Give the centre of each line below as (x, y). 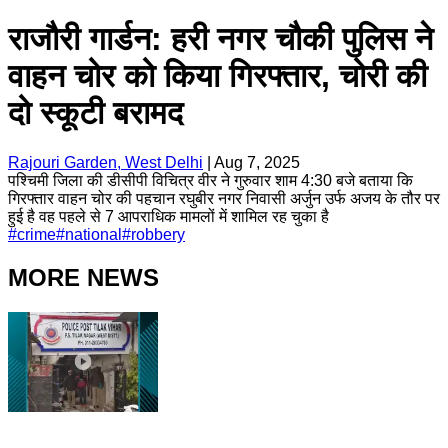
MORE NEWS (83, 277)
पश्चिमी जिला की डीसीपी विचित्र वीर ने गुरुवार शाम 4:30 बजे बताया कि (210, 180)
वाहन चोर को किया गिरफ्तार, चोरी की (217, 76)
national (93, 234)
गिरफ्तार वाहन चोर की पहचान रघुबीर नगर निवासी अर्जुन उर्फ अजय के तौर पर (224, 198)
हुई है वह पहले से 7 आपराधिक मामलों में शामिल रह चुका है (168, 216)
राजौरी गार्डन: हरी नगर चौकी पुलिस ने (220, 39)
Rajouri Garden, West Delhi (105, 162)
